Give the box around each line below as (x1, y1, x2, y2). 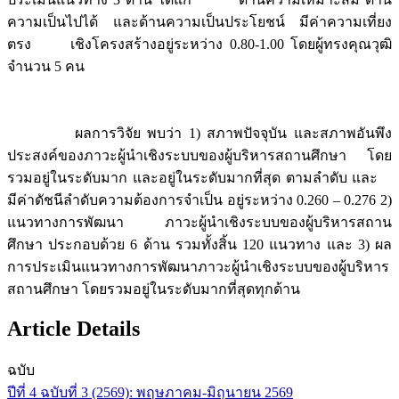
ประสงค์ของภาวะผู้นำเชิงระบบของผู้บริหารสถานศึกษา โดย (7, 147, 392, 163)
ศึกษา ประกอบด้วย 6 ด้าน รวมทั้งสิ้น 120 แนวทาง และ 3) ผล (7, 236, 392, 252)
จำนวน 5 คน (7, 58, 85, 74)
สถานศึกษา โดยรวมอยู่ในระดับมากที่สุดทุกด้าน (7, 281, 300, 297)
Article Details (7, 317, 140, 341)
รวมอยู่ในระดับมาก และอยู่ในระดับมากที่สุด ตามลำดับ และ (7, 169, 392, 185)
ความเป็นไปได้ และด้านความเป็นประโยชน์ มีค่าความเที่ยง (7, 13, 392, 29)
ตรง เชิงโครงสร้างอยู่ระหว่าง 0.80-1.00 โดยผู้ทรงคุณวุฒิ (7, 36, 392, 52)
